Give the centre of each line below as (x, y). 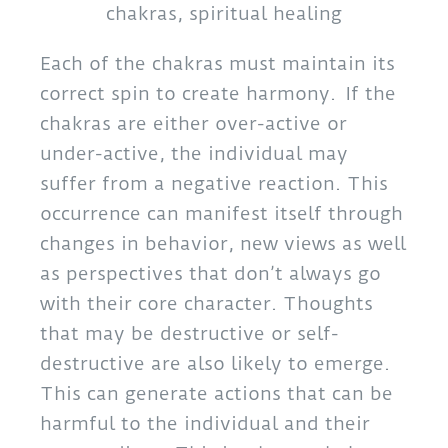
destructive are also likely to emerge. (215, 363)
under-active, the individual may (194, 153)
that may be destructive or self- (189, 333)
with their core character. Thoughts (206, 303)
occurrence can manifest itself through (221, 213)
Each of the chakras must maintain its (217, 63)
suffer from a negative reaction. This (214, 183)
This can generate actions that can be (216, 393)
